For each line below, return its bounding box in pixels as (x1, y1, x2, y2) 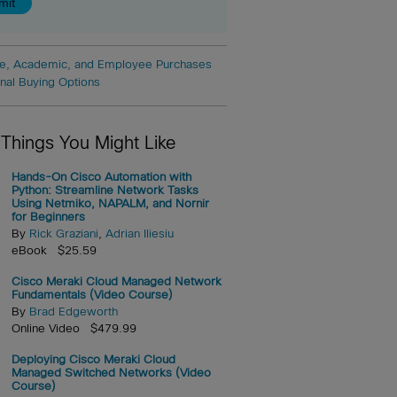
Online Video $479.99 (11, 321, 136, 335)
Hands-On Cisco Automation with (11, 169, 191, 183)
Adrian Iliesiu (105, 226, 174, 240)
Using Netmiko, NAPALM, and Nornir (11, 196, 209, 210)
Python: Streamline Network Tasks (11, 183, 198, 197)
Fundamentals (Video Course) (11, 287, 173, 301)
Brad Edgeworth (28, 304, 118, 318)
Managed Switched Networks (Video (11, 365, 211, 379)
